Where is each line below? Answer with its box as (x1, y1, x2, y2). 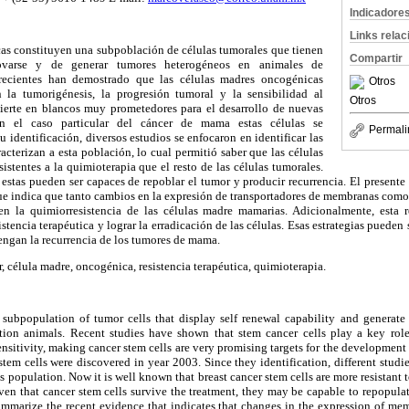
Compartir (350, 52, 403, 65)
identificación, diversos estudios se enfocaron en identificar (6, 130, 307, 144)
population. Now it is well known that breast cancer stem (5, 370, 288, 384)
